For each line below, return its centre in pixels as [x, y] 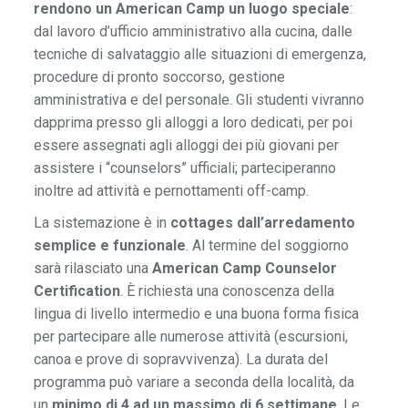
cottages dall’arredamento [263, 223]
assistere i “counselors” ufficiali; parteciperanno [185, 168]
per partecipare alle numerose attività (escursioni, [191, 337]
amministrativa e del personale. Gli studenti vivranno [199, 100]
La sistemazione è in [102, 223]
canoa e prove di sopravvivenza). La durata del [181, 360]
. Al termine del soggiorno [268, 246]
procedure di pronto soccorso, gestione [160, 77]
